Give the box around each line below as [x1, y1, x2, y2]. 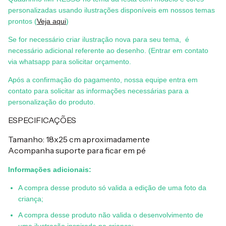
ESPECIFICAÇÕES [8, 115, 78, 125]
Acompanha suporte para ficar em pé [8, 145, 146, 155]
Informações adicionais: [8, 165, 91, 174]
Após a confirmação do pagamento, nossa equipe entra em [8, 75, 198, 84]
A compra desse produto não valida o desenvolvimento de [18, 210, 203, 219]
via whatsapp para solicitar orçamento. [8, 57, 131, 66]
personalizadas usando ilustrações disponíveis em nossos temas [8, 6, 215, 14]
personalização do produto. [8, 97, 95, 106]
